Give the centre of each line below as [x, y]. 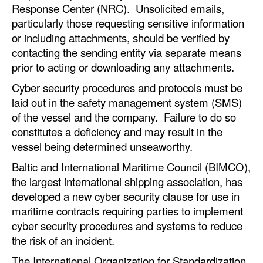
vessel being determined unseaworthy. [102, 146]
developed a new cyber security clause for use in [126, 196]
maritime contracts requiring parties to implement [127, 210]
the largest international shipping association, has [127, 181]
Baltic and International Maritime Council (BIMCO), [131, 166]
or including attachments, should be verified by [121, 37]
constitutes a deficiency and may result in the [117, 131]
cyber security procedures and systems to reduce [127, 225]
